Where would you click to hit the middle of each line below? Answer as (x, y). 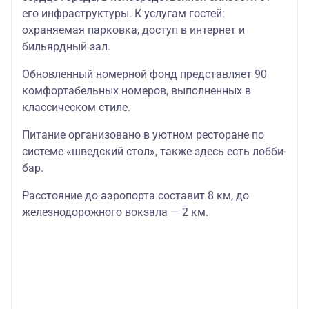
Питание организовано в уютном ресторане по (143, 135)
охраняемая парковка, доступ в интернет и (133, 30)
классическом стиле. (76, 108)
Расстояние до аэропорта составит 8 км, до (136, 196)
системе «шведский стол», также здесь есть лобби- (154, 152)
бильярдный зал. (66, 47)
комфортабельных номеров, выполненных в (137, 91)
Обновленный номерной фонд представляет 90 (144, 74)
